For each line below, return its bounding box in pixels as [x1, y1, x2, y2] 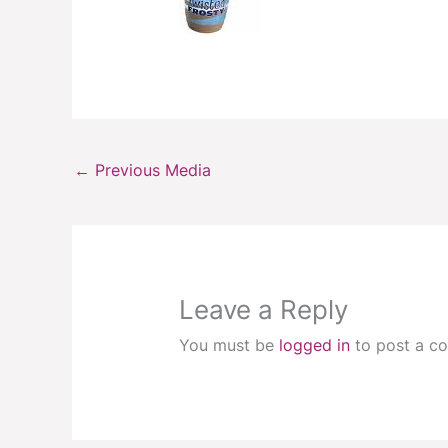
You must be [178, 334, 279, 355]
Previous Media [90, 160, 211, 181]
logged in [278, 334, 350, 355]
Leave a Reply [178, 293, 348, 325]
